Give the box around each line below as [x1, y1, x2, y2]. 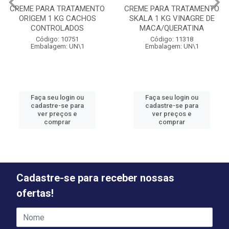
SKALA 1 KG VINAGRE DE [129, 14, 215, 23]
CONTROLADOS [31, 24, 84, 33]
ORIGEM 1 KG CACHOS [18, 14, 96, 23]
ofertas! [16, 187, 54, 199]
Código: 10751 [36, 35, 79, 43]
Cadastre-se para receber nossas [16, 172, 174, 184]
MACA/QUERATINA [140, 24, 204, 33]
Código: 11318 [150, 35, 193, 43]
